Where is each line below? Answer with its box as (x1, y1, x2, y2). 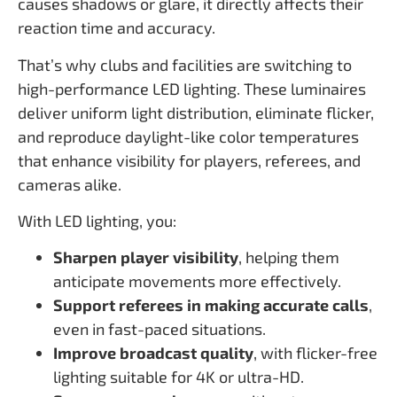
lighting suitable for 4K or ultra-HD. (53, 367, 304, 387)
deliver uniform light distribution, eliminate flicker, (18, 102, 374, 122)
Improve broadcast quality (53, 343, 253, 363)
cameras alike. (18, 174, 121, 194)
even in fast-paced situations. (53, 319, 266, 339)
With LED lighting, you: (18, 211, 176, 231)
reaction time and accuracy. (18, 18, 215, 38)
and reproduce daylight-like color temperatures (18, 126, 359, 146)
